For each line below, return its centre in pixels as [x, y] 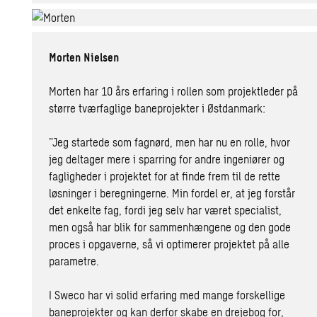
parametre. [74, 260]
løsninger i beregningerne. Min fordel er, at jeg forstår [172, 192]
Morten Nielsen [84, 57]
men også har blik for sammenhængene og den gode [170, 226]
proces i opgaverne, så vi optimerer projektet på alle [169, 243]
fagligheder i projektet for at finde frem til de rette [165, 175]
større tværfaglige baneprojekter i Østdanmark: [157, 108]
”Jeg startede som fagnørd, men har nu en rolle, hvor [170, 142]
